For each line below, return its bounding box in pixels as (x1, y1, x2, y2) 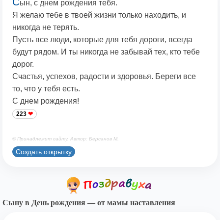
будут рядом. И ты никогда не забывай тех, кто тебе (12, 48, 200, 56)
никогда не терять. (12, 23, 79, 32)
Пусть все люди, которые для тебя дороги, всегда (12, 35, 192, 44)
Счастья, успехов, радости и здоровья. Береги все (12, 72, 196, 81)
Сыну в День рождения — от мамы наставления (2, 198, 175, 207)
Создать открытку (16, 147, 72, 156)
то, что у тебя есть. (12, 84, 80, 93)
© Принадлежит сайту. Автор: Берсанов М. (12, 136, 119, 142)
